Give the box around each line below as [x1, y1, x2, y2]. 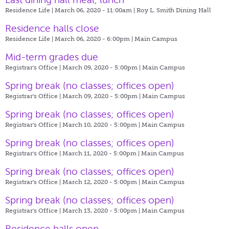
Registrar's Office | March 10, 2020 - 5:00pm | [5, 121, 142, 128]
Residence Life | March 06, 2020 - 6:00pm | [5, 35, 134, 42]
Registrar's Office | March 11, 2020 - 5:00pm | [5, 149, 141, 157]
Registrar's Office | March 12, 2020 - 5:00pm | [5, 178, 142, 186]
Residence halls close [5, 22, 99, 34]
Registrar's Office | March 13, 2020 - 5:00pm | [5, 207, 142, 214]
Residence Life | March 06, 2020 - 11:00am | [5, 6, 136, 14]
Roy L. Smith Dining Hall [136, 6, 211, 14]
